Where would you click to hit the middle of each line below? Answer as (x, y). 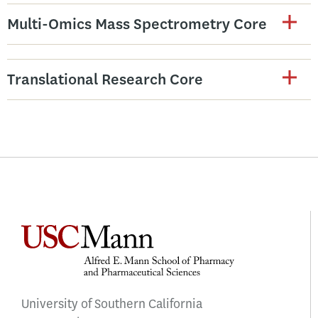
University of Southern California (112, 303)
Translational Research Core (105, 79)
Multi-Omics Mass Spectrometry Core (137, 24)
